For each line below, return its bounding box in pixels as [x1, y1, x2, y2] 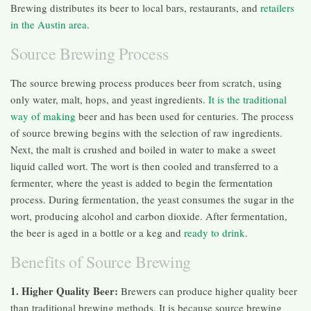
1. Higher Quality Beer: [10, 283, 118, 299]
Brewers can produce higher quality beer [118, 283, 297, 298]
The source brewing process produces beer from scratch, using [10, 75, 282, 90]
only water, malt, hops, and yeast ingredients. [10, 92, 208, 106]
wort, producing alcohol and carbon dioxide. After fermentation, [10, 208, 287, 223]
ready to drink [181, 225, 245, 239]
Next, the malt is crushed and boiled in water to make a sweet [10, 142, 276, 156]
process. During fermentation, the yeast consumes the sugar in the [10, 192, 294, 206]
